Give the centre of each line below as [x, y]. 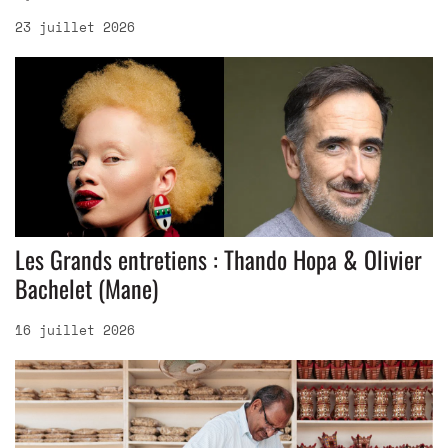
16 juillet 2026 [75, 329]
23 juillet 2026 [75, 26]
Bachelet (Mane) [86, 287]
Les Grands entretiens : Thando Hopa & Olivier [218, 258]
